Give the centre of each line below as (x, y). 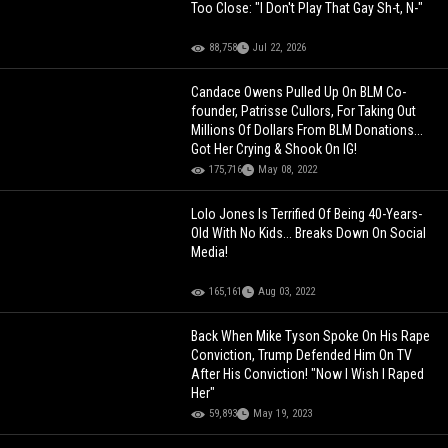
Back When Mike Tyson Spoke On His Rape (311, 336)
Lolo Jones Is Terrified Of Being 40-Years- (307, 214)
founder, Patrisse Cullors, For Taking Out (304, 111)
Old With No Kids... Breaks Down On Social (309, 233)
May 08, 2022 (288, 170)
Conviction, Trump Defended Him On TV (302, 355)
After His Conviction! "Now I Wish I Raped (308, 374)
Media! (210, 252)
